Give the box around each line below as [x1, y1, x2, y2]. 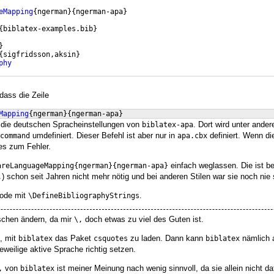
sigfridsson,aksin [3, 50, 76, 59]
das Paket [53, 233, 94, 243]
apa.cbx [177, 131, 207, 141]
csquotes [94, 234, 128, 243]
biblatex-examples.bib [3, 24, 93, 34]
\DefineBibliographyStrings [28, 191, 139, 201]
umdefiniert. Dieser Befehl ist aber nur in [30, 131, 177, 141]
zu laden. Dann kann [128, 233, 206, 243]
